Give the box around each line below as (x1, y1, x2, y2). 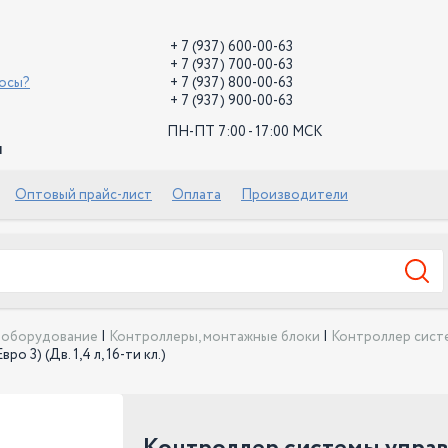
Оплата (172, 185, 221, 205)
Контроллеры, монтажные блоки (109, 327, 320, 347)
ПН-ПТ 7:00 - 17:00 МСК (167, 122, 322, 142)
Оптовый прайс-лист (15, 185, 152, 205)
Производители (241, 185, 348, 205)
